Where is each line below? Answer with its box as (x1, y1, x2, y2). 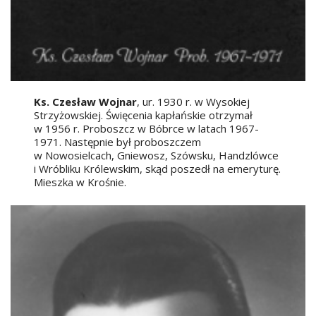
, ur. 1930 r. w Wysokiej (137, 95, 250, 109)
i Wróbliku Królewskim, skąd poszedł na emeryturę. (34, 162, 281, 176)
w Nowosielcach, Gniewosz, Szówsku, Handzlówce (34, 148, 279, 163)
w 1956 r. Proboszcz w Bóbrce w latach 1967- (34, 121, 260, 136)
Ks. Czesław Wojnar (34, 95, 138, 109)
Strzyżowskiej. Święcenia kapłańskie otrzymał (34, 108, 253, 123)
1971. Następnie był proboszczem (34, 135, 202, 150)
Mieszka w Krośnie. (34, 175, 127, 190)
